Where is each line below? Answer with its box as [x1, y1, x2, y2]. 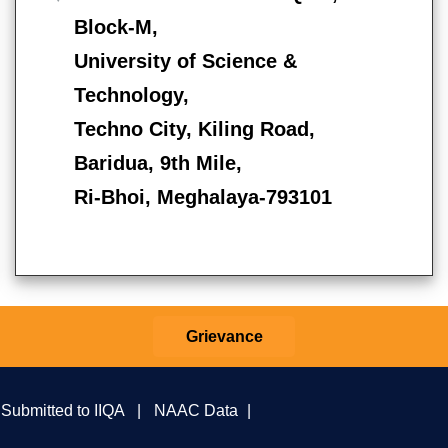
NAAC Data [154, 400, 238, 419]
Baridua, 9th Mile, [73, 151, 242, 174]
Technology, [73, 83, 189, 106]
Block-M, [73, 15, 158, 38]
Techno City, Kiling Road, [73, 117, 315, 140]
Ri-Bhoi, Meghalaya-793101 [73, 185, 332, 208]
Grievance [185, 327, 263, 345]
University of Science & [73, 49, 297, 72]
